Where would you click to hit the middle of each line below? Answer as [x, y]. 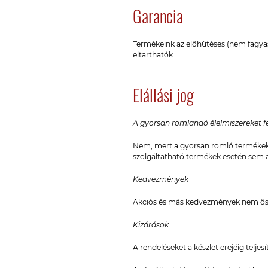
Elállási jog [163, 95]
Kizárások [151, 225]
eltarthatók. [154, 55]
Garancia [158, 16]
